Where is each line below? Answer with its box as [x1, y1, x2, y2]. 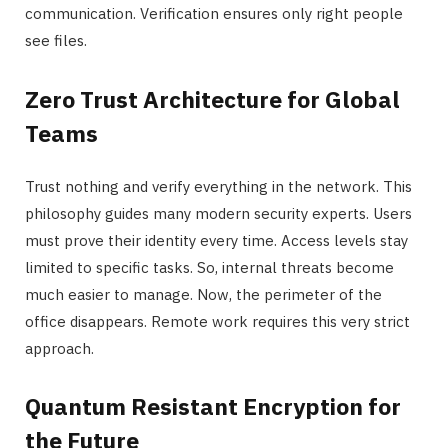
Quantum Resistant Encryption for [25, 391, 401, 422]
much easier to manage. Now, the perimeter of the [25, 284, 382, 304]
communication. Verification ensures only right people [25, 3, 403, 23]
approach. [25, 338, 94, 358]
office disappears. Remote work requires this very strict [25, 311, 410, 331]
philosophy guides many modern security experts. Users [25, 203, 412, 223]
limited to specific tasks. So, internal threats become [25, 257, 394, 277]
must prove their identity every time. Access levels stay [25, 230, 408, 250]
